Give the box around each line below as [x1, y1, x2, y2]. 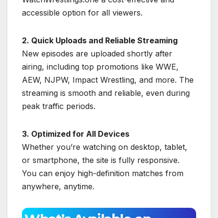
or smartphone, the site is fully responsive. [22, 155, 180, 165]
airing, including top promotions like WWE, [22, 61, 179, 72]
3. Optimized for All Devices [22, 128, 129, 139]
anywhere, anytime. [22, 181, 94, 191]
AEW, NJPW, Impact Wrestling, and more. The [22, 74, 194, 85]
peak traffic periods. [22, 101, 95, 111]
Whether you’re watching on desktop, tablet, [22, 142, 187, 152]
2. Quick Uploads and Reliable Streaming [22, 35, 178, 45]
